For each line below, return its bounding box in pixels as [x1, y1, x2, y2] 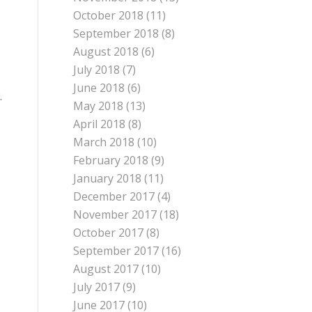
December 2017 [73, 189, 155, 204]
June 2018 [73, 80, 125, 95]
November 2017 [73, 207, 157, 222]
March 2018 [73, 134, 135, 150]
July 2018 [73, 62, 120, 77]
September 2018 [73, 26, 159, 41]
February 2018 [73, 153, 149, 168]
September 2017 [73, 243, 159, 258]
